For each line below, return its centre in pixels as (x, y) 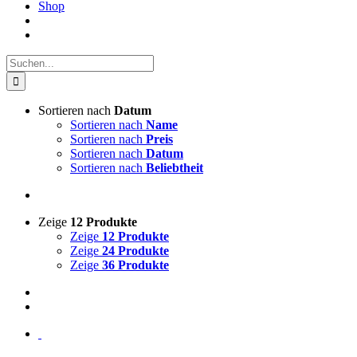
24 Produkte (135, 251)
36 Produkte (135, 265)
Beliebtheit (175, 168)
